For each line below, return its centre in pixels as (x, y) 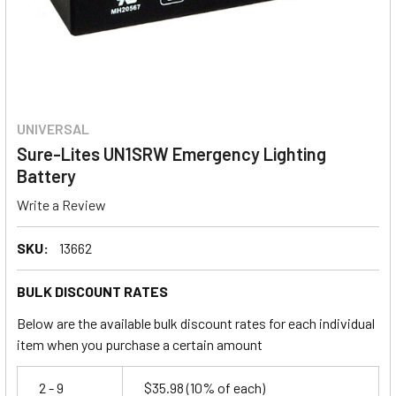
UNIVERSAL (53, 129)
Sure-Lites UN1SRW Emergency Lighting (171, 154)
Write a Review (61, 204)
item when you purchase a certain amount (140, 344)
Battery (46, 176)
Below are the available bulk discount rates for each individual (196, 323)
